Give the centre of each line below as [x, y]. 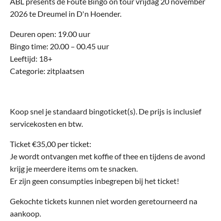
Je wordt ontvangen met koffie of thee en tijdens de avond [108, 156]
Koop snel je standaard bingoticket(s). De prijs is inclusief [106, 111]
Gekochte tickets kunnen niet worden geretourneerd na [104, 201]
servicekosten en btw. [46, 124]
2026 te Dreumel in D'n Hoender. [66, 14]
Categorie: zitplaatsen [47, 71]
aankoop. [25, 214]
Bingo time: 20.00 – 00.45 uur [59, 46]
